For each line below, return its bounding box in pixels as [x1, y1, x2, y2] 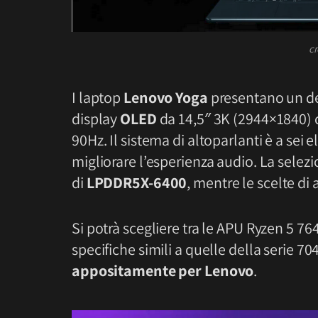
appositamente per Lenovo [72, 260, 254, 280]
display [72, 108, 121, 128]
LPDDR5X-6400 [86, 172, 187, 192]
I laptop [72, 87, 124, 107]
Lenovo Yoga [124, 87, 208, 107]
